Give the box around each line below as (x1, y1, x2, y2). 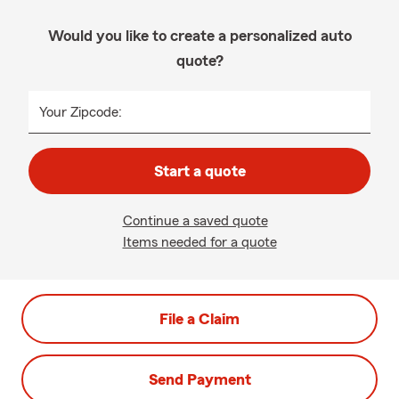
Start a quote (153, 163, 246, 179)
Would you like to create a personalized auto (47, 28, 352, 44)
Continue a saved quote (122, 214, 268, 228)
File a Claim (159, 311, 240, 327)
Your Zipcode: (39, 105, 122, 119)
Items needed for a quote (122, 235, 277, 249)
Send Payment (148, 371, 251, 387)
